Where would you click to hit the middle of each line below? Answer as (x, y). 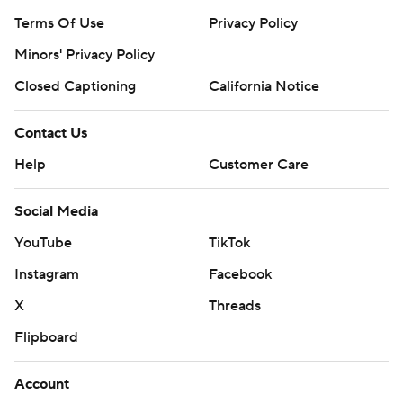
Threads (235, 306)
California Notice (264, 86)
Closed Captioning (75, 86)
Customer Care (259, 165)
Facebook (240, 274)
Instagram (47, 274)
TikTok (229, 243)
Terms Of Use (59, 23)
